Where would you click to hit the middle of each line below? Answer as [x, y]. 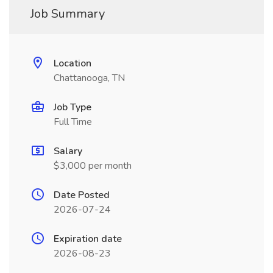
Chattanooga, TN [89, 78]
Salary [68, 151]
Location [73, 63]
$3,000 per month [93, 166]
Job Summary [68, 14]
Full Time [73, 122]
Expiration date [88, 239]
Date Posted [82, 195]
